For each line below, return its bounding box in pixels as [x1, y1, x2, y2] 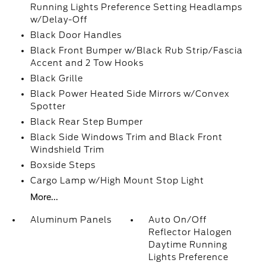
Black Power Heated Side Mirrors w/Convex [30, 89, 230, 99]
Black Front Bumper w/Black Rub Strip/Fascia [30, 46, 243, 55]
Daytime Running [148, 240, 228, 249]
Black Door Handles [30, 30, 122, 40]
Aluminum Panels [30, 215, 112, 224]
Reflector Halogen [148, 227, 233, 237]
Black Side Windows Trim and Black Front [30, 132, 223, 142]
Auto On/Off [148, 215, 207, 224]
